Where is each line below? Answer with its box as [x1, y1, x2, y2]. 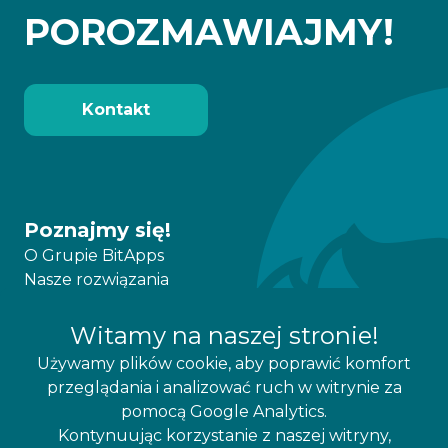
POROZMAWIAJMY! [24, 10, 394, 55]
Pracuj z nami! [24, 294, 172, 319]
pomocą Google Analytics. [121, 402, 327, 421]
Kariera [24, 370, 79, 390]
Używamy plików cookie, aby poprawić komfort [37, 354, 411, 373]
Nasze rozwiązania [24, 270, 169, 290]
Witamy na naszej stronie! [69, 321, 379, 350]
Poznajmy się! [24, 218, 171, 243]
